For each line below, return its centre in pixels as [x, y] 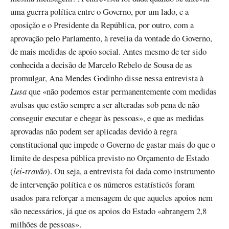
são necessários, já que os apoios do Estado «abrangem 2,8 [108, 211]
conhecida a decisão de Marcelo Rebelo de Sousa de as [101, 64]
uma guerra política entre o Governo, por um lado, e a [99, 11]
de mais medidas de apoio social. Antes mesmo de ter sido [108, 51]
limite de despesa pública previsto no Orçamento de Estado [110, 157]
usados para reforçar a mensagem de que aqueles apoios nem [111, 197]
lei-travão [30, 171]
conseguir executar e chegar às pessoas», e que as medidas [107, 118]
